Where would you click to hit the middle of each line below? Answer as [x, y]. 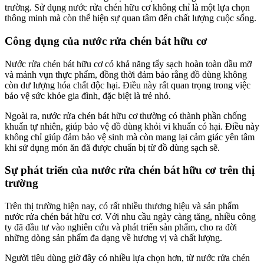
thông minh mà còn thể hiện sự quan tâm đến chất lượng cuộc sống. [131, 18]
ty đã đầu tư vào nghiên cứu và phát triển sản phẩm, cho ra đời [121, 227]
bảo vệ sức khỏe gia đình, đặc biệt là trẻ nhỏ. [88, 95]
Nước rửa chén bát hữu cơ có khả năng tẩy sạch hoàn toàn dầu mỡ [128, 64]
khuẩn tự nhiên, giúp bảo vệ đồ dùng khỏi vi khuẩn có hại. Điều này [132, 126]
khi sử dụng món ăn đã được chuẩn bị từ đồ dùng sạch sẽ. [112, 147]
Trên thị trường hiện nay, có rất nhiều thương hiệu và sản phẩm [122, 206]
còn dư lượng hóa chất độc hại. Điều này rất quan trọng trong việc [128, 85]
